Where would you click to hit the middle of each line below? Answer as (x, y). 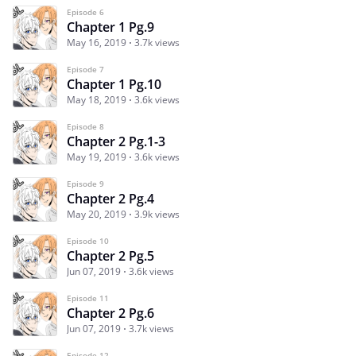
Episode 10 (88, 241)
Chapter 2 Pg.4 (110, 199)
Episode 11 (88, 298)
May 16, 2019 (97, 43)
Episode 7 (85, 70)
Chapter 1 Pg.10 (114, 85)
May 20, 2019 (97, 215)
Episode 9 (85, 184)
